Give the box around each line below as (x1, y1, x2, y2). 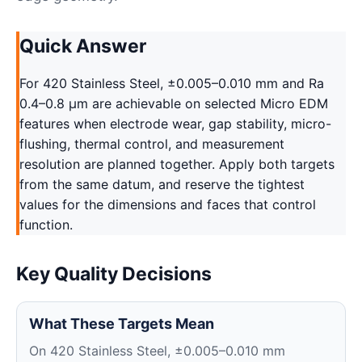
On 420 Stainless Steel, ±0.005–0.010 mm (29, 343, 285, 359)
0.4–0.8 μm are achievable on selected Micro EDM (19, 95, 328, 112)
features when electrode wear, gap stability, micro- (19, 116, 331, 132)
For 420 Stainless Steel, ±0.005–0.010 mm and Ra (19, 75, 324, 91)
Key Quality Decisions (16, 263, 212, 285)
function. (19, 217, 73, 233)
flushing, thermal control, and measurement (19, 136, 284, 152)
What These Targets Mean (29, 315, 214, 332)
